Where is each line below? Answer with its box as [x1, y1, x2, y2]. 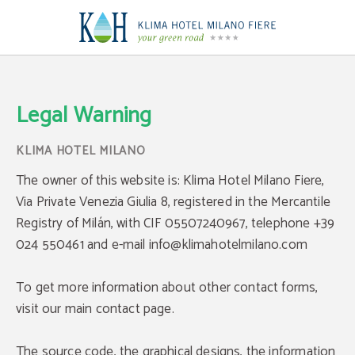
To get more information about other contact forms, [16, 277, 319, 299]
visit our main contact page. [16, 298, 174, 320]
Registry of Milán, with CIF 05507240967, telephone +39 [16, 212, 335, 235]
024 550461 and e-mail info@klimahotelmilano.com [16, 234, 307, 256]
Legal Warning [16, 97, 152, 134]
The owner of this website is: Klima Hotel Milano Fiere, [16, 170, 325, 192]
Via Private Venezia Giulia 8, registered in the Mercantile [16, 191, 330, 213]
